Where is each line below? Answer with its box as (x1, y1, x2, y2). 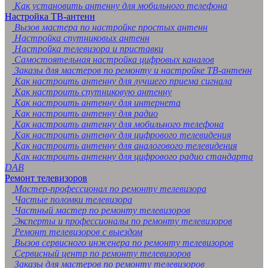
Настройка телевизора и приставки (14, 44, 163, 54)
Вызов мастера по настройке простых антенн (14, 22, 208, 32)
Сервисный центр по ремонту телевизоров (14, 248, 191, 258)
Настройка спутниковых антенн (14, 33, 150, 43)
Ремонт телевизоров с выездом (14, 227, 142, 237)
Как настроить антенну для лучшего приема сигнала (14, 76, 232, 86)
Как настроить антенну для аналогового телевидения (14, 141, 237, 151)
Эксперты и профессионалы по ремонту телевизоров (14, 216, 232, 226)
